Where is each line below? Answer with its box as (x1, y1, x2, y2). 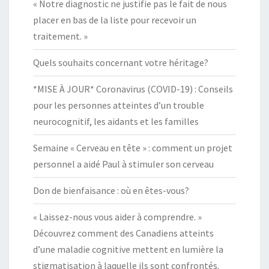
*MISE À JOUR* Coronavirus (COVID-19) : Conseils (33, 82, 233, 95)
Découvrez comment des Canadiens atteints (33, 226, 214, 239)
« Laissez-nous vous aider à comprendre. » (33, 210, 202, 223)
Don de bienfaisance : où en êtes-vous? (33, 184, 189, 196)
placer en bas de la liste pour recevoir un (33, 13, 196, 26)
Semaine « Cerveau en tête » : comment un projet (33, 141, 232, 154)
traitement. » (33, 29, 88, 42)
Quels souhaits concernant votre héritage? (33, 56, 208, 68)
